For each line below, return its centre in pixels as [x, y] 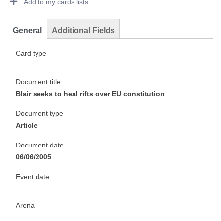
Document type [39, 114]
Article [27, 126]
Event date [33, 177]
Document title [38, 82]
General [27, 31]
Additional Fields [83, 31]
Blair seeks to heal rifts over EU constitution [90, 94]
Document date [40, 145]
